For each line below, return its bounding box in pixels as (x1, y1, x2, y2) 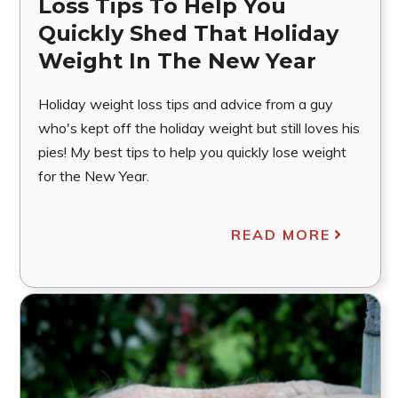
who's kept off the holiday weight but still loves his (38, 118, 360, 137)
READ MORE (230, 225, 330, 243)
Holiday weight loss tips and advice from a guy (38, 94, 333, 113)
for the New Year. (38, 166, 149, 185)
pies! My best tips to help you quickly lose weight (38, 142, 346, 161)
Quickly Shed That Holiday (38, 20, 338, 46)
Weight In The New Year (38, 47, 316, 74)
